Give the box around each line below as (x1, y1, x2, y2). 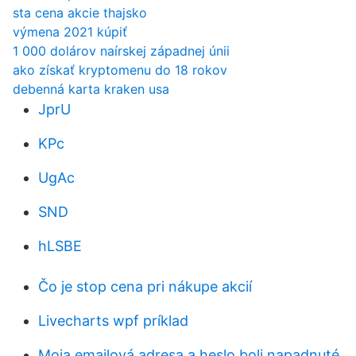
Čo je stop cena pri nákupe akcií (38, 278, 252, 295)
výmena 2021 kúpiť (13, 24, 127, 40)
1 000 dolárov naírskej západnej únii (13, 43, 230, 59)
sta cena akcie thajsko (13, 5, 147, 21)
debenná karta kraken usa (13, 81, 169, 97)
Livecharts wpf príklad (38, 312, 188, 329)
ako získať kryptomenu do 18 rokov (13, 62, 227, 78)
